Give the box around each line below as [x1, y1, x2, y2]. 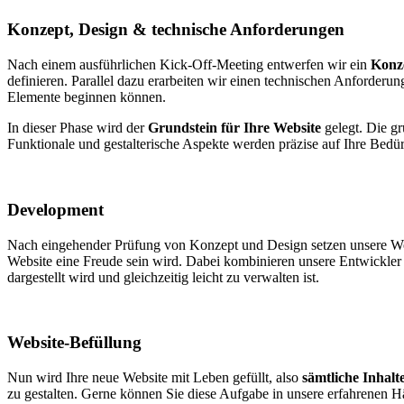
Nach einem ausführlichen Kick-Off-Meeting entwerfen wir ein [7, 57, 371, 73]
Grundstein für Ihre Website [148, 120, 321, 136]
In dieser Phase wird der [7, 120, 148, 136]
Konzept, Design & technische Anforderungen [7, 20, 344, 40]
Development [7, 199, 104, 219]
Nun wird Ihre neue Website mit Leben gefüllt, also [7, 370, 302, 386]
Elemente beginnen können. [7, 89, 166, 106]
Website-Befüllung [7, 333, 142, 353]
